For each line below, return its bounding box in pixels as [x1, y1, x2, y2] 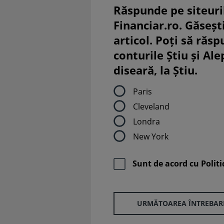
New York [133, 130, 168, 142]
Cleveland [133, 100, 169, 112]
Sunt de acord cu [132, 158, 201, 169]
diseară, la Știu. [113, 62, 197, 77]
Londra [133, 115, 160, 127]
